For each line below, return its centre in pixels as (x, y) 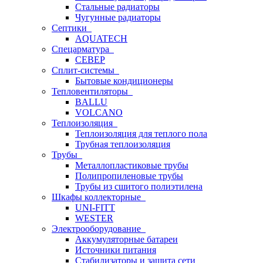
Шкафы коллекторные (99, 197)
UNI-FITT (95, 208)
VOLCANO (99, 112)
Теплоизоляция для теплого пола (141, 134)
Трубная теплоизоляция (123, 144)
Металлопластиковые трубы (132, 165)
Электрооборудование (99, 229)
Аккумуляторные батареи (127, 239)
